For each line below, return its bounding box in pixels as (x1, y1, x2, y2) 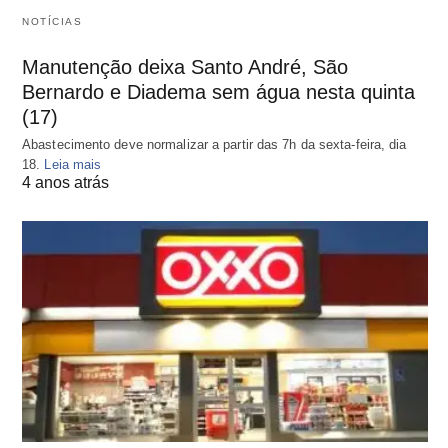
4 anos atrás (22, 174, 109, 192)
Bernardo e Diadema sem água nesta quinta (22, 81, 415, 104)
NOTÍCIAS (22, 16, 82, 28)
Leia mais (44, 157, 102, 173)
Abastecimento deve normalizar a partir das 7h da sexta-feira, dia (22, 137, 407, 153)
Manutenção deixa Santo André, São (22, 56, 348, 79)
